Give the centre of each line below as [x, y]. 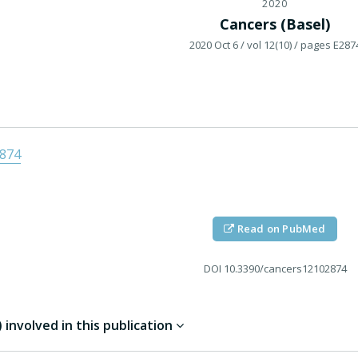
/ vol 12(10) [266, 45]
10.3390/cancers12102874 [284, 269]
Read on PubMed [280, 229]
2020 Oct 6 [213, 45]
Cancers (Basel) [275, 24]
